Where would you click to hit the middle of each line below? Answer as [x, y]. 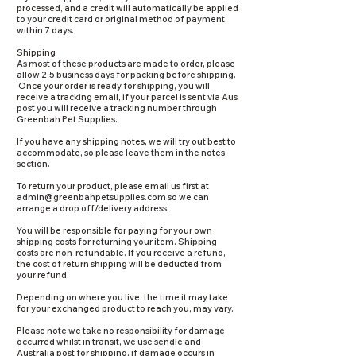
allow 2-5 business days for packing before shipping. [126, 75]
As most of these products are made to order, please [126, 64]
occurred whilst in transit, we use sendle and [109, 342]
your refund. [43, 275]
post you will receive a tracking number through [117, 108]
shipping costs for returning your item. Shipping [117, 242]
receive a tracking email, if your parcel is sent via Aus [127, 97]
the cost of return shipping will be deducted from [119, 264]
